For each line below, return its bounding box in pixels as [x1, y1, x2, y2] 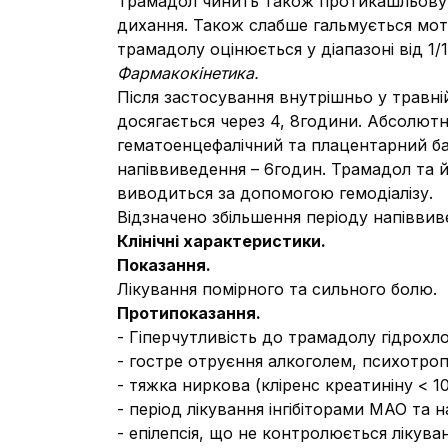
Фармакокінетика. [117, 63, 259, 83]
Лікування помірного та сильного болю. [117, 279, 437, 299]
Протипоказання [117, 303, 256, 323]
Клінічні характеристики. [117, 231, 326, 251]
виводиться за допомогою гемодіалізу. [117, 183, 433, 203]
